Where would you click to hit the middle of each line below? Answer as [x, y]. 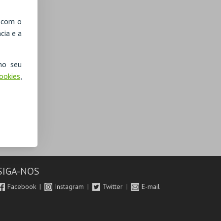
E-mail [151, 186]
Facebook [23, 186]
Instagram [71, 186]
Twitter [114, 186]
